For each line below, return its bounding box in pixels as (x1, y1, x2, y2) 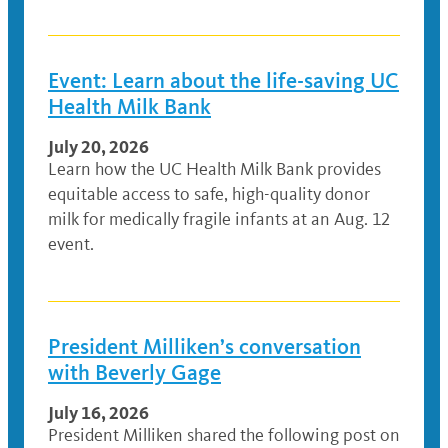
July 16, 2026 (48, 401, 149, 425)
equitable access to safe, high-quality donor (48, 183, 370, 206)
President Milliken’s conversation (48, 333, 361, 361)
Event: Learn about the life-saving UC (48, 67, 399, 95)
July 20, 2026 (48, 135, 149, 159)
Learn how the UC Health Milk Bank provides (48, 158, 381, 181)
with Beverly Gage (48, 359, 221, 387)
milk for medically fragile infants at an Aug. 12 (48, 208, 390, 231)
